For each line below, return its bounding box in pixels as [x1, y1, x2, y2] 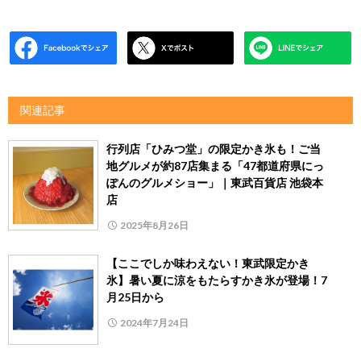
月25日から [106, 290, 164, 305]
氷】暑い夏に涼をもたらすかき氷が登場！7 [106, 273, 327, 288]
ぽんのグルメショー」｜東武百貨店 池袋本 [106, 176, 323, 190]
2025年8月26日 [120, 219, 189, 232]
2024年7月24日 [120, 317, 189, 330]
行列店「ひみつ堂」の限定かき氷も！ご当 [106, 142, 321, 156]
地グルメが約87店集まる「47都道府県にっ [106, 159, 324, 173]
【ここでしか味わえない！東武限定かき [106, 256, 309, 271]
